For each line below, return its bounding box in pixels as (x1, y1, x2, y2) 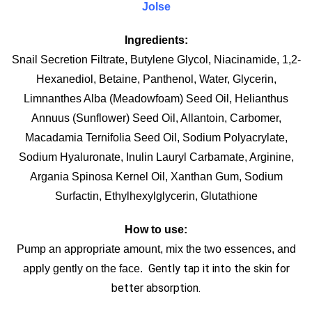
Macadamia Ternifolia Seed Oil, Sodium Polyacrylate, (24, 131, 288, 143)
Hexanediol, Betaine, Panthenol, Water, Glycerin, (36, 72, 276, 85)
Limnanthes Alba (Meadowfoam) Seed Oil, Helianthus (24, 92, 288, 104)
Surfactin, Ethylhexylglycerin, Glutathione (54, 189, 258, 202)
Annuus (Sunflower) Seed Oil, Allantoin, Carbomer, (31, 111, 281, 124)
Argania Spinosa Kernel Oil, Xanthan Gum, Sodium (29, 170, 283, 182)
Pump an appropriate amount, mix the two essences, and (16, 242, 296, 255)
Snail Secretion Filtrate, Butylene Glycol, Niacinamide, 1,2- (11, 53, 301, 65)
